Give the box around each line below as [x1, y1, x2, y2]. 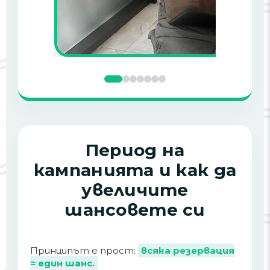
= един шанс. [30, 257, 95, 269]
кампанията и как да [33, 160, 237, 180]
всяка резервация [141, 245, 234, 256]
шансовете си [64, 199, 206, 220]
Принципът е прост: [30, 245, 138, 256]
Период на [85, 140, 185, 160]
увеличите [81, 180, 189, 200]
